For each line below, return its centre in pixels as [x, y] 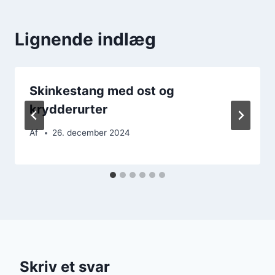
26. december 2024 [91, 133]
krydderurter [68, 109]
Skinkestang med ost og [102, 91]
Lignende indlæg [85, 39]
